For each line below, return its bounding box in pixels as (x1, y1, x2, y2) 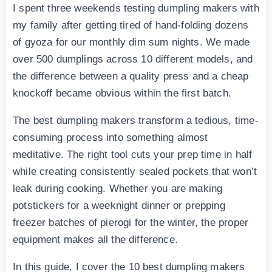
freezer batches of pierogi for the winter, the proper (13, 216, 249, 228)
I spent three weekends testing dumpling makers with (13, 2, 259, 14)
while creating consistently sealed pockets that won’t (13, 165, 257, 177)
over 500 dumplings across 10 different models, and (13, 53, 253, 65)
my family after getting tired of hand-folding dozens (13, 19, 248, 31)
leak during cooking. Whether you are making (13, 182, 223, 194)
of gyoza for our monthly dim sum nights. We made (13, 36, 250, 48)
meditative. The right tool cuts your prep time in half (13, 148, 253, 160)
